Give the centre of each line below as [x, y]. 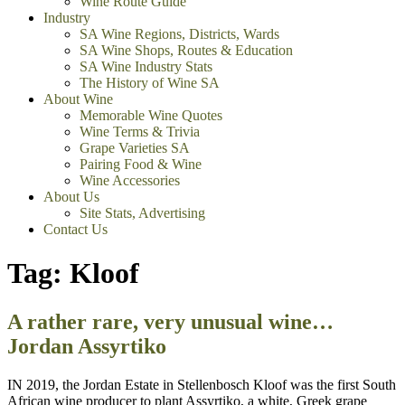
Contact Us [75, 229]
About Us [71, 197]
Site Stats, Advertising [142, 213]
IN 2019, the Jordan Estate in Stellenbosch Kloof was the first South [202, 384]
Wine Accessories [130, 180]
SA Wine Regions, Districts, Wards [179, 34]
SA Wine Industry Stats [146, 66]
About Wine [78, 99]
